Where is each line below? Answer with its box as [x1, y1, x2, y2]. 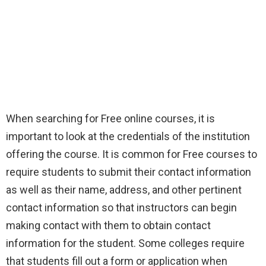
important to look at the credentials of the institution [6, 130, 250, 143]
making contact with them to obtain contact [6, 219, 211, 232]
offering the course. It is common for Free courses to [6, 148, 257, 161]
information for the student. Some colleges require [6, 237, 245, 250]
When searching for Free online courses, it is [6, 112, 215, 125]
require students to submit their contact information [6, 166, 251, 179]
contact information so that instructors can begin [6, 201, 237, 214]
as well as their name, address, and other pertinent [6, 183, 242, 197]
